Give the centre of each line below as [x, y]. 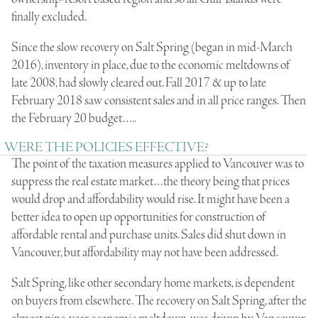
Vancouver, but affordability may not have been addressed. [145, 252]
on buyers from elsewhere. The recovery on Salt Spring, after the [159, 301]
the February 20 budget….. [74, 118]
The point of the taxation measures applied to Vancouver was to [158, 164]
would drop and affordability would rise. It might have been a [150, 199]
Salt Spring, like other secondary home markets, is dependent [153, 283]
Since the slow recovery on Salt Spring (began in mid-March [152, 47]
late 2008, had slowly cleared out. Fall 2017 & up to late [139, 83]
